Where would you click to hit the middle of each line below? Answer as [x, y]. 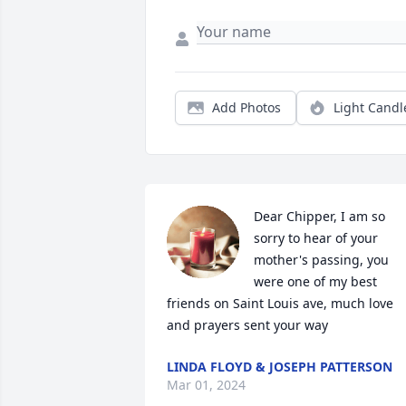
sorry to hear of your [316, 238]
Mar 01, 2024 [206, 385]
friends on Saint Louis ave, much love [280, 304]
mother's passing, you [321, 260]
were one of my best [315, 282]
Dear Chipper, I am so [319, 217]
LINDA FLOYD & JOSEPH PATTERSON [280, 367]
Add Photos [246, 108]
